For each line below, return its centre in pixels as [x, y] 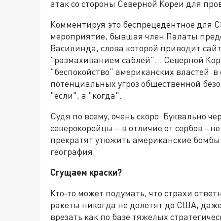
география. [73, 152]
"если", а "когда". [87, 95]
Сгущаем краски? [86, 172]
